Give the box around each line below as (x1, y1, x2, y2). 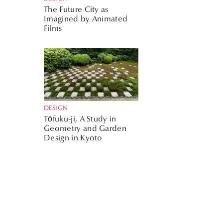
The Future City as (44, 4, 109, 14)
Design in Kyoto (44, 132, 103, 142)
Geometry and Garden (44, 123, 127, 133)
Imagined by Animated (44, 13, 128, 23)
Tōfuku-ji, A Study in (44, 113, 116, 123)
